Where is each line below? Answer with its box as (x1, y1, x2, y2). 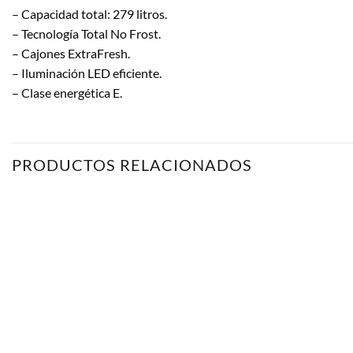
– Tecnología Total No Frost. (12, 26, 161, 41)
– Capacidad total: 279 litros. (12, 6, 167, 21)
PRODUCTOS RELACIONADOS (12, 154, 252, 174)
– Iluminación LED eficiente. (12, 65, 162, 80)
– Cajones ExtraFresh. (12, 46, 130, 61)
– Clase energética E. (12, 85, 122, 100)
